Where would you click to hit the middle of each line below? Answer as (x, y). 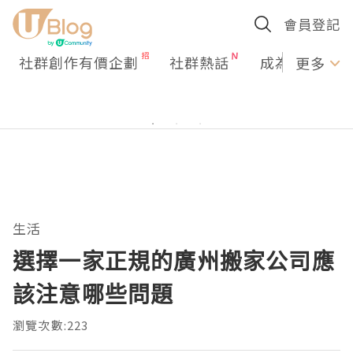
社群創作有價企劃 (79, 62)
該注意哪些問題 (93, 294)
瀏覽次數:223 (51, 325)
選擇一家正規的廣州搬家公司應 (174, 261)
